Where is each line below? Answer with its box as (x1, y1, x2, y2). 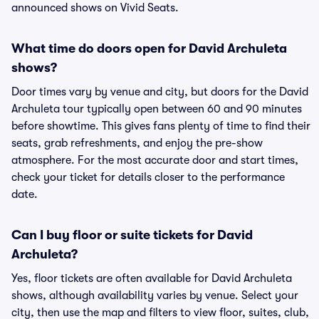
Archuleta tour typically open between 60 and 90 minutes (11, 103, 302, 115)
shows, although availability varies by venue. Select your (11, 289, 298, 302)
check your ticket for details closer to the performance (11, 171, 285, 184)
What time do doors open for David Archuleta (11, 41, 287, 56)
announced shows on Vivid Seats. (11, 1, 179, 14)
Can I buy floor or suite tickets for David (11, 228, 253, 242)
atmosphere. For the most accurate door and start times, (11, 154, 298, 167)
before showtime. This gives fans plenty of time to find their (11, 120, 310, 132)
